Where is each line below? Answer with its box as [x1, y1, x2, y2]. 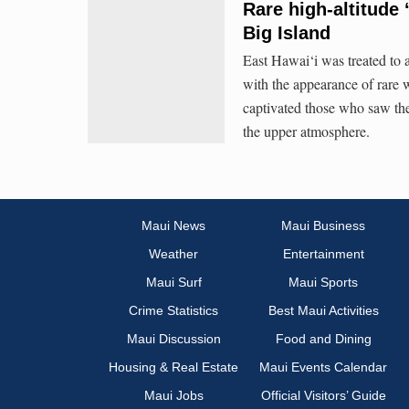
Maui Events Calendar [259, 360, 387, 375]
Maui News [142, 218, 205, 234]
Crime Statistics [129, 303, 218, 319]
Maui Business [281, 218, 365, 234]
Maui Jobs [143, 388, 204, 404]
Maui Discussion [126, 331, 221, 347]
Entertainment [282, 246, 364, 262]
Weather [149, 246, 198, 262]
